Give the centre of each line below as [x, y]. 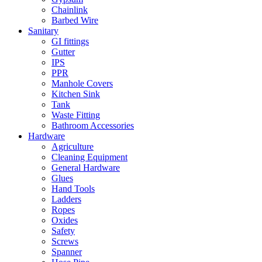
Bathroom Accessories [93, 125]
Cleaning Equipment [89, 157]
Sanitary [43, 31]
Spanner [67, 252]
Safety [63, 231]
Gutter [63, 52]
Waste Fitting [76, 115]
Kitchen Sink [76, 94]
